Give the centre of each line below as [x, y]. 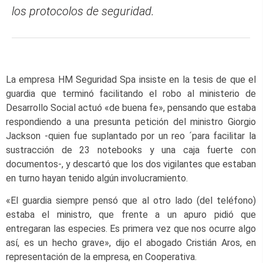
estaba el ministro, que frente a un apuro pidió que [131, 215]
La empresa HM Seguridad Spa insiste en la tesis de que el [131, 79]
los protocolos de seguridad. [83, 11]
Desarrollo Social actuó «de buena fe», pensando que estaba [131, 107]
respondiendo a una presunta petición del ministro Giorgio [131, 122]
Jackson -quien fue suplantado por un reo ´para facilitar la [131, 136]
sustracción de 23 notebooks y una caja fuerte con [131, 150]
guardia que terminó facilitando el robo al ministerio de [131, 93]
